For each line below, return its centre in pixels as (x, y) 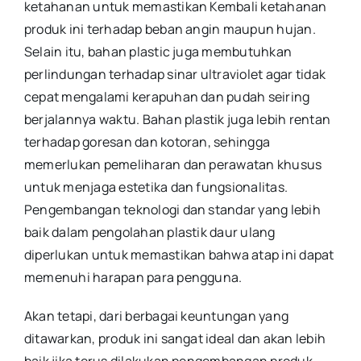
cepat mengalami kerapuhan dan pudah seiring (167, 97)
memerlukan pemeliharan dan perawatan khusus (173, 165)
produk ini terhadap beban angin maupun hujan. (170, 29)
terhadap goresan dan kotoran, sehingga (147, 142)
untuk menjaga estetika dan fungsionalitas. (156, 187)
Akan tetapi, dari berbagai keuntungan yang (156, 316)
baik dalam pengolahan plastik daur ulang (149, 232)
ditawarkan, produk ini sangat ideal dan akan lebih (174, 339)
